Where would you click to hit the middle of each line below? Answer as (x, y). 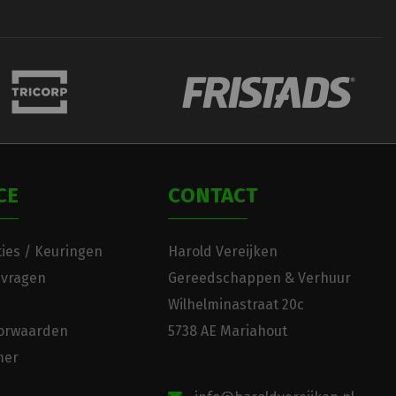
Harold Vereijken (222, 251)
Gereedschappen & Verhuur (259, 278)
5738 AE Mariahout (227, 331)
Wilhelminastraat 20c (236, 305)
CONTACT (212, 195)
